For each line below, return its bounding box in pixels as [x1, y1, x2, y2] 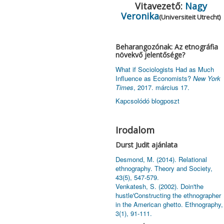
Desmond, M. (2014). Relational [115, 154, 207, 164]
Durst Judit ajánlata [115, 140, 177, 150]
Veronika [121, 10, 159, 22]
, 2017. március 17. [133, 82, 189, 92]
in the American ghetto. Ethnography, [115, 199, 223, 209]
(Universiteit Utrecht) [159, 12, 221, 22]
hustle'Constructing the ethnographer [115, 190, 221, 200]
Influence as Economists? [115, 73, 193, 83]
